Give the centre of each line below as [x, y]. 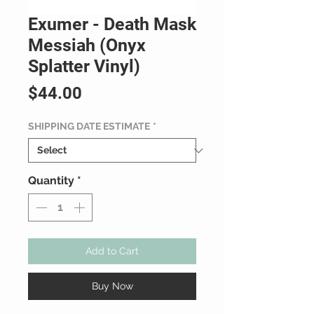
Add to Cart [112, 251]
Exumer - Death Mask [112, 25]
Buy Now [112, 286]
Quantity [51, 181]
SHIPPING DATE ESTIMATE [89, 127]
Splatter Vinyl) [84, 67]
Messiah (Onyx [87, 46]
